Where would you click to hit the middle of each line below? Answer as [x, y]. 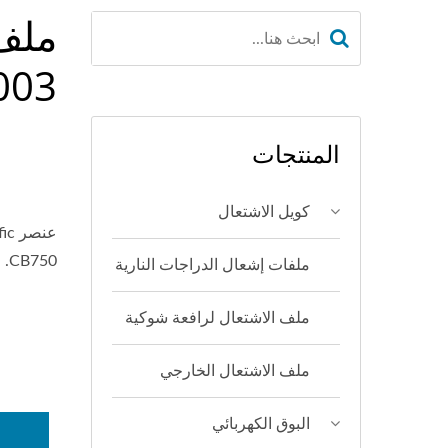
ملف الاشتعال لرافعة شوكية [217, 318]
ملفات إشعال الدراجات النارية [212, 265]
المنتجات [296, 153]
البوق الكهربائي [261, 424]
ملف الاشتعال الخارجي [235, 371]
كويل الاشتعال [264, 212]
